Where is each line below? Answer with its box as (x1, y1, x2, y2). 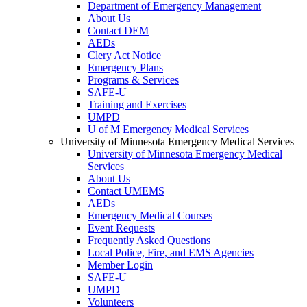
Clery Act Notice (88, 49, 161, 62)
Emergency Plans (88, 62, 163, 74)
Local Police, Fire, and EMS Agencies (88, 247, 254, 259)
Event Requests (88, 222, 155, 234)
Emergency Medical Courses (88, 210, 212, 222)
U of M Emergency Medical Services (88, 123, 249, 136)
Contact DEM (88, 25, 149, 37)
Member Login (88, 259, 153, 271)
